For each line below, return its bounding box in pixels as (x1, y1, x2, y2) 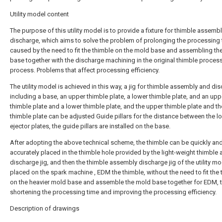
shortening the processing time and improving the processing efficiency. (10, 188, 217, 196)
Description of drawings (10, 204, 79, 212)
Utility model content (10, 10, 69, 18)
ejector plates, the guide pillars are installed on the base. (10, 122, 170, 130)
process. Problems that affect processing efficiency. (10, 66, 160, 74)
